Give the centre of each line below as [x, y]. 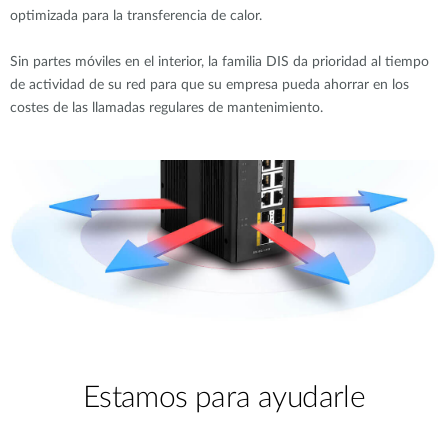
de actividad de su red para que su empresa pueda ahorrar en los [209, 85]
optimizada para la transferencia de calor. [136, 16]
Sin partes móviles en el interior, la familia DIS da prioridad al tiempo [219, 62]
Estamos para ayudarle [224, 397]
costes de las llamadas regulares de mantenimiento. [166, 108]
